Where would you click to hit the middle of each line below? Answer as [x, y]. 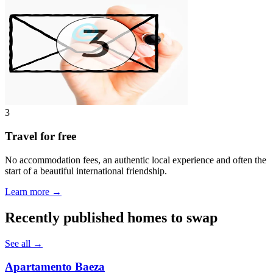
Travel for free [41, 136]
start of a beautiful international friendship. [86, 171]
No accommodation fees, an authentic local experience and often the [136, 160]
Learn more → [33, 191]
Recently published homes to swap [111, 217]
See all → [24, 243]
